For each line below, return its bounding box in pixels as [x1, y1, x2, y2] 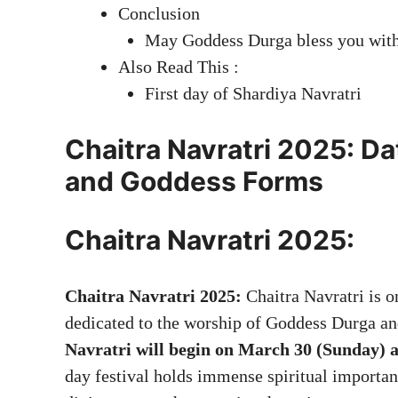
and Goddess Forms [65, 164, 323, 197]
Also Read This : [118, 56, 239, 76]
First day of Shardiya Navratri [145, 83, 362, 103]
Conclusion [118, 3, 200, 23]
